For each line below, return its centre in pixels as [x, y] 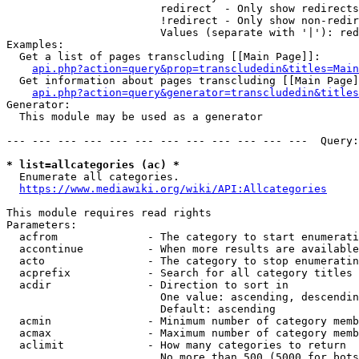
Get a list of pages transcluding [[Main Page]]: [163, 56]
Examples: [35, 44]
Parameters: [42, 225]
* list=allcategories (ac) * [93, 165]
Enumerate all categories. [93, 177]
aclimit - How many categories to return [176, 345]
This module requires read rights [109, 213]
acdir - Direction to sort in [147, 285]
